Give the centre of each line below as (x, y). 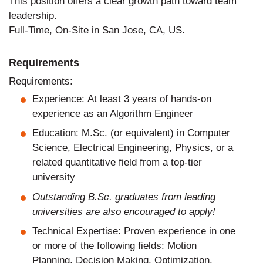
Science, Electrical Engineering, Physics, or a (133, 148)
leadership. (33, 15)
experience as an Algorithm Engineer (113, 113)
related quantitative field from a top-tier (117, 162)
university (54, 177)
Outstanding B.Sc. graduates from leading (124, 197)
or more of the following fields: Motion (114, 246)
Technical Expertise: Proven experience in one (134, 231)
